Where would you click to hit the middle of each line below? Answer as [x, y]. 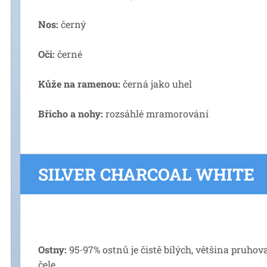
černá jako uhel [156, 84]
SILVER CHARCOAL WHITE [146, 174]
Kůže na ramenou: [79, 84]
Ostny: [52, 249]
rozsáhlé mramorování [156, 114]
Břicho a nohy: [71, 114]
